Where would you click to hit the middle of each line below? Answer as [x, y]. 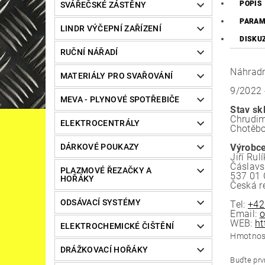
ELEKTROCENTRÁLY [100, 123]
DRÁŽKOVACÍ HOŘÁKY [104, 250]
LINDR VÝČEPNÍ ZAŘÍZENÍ [111, 29]
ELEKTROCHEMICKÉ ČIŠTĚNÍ [117, 226]
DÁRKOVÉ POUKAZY [100, 147]
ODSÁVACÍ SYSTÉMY [100, 203]
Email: [245, 214]
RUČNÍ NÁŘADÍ [89, 52]
